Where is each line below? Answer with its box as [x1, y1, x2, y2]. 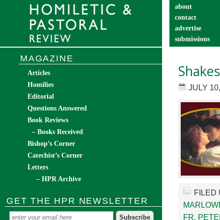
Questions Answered [27, 105, 87, 112]
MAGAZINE [20, 54, 74, 63]
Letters [27, 164, 48, 171]
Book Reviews [27, 116, 68, 124]
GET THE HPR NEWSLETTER [6, 196, 148, 206]
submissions [175, 35, 210, 43]
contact [175, 14, 196, 21]
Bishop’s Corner [27, 140, 75, 147]
